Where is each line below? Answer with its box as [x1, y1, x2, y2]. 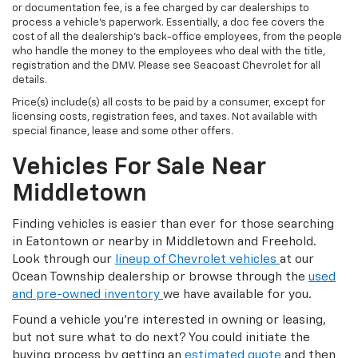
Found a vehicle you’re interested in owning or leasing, [12, 313, 326, 326]
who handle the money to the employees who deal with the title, [12, 46, 325, 57]
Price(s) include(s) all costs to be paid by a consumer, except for [12, 97, 325, 108]
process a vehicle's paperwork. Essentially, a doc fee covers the [12, 17, 324, 28]
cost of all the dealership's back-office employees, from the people [12, 31, 342, 42]
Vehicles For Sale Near [12, 155, 266, 180]
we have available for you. [163, 288, 312, 300]
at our [280, 253, 314, 265]
